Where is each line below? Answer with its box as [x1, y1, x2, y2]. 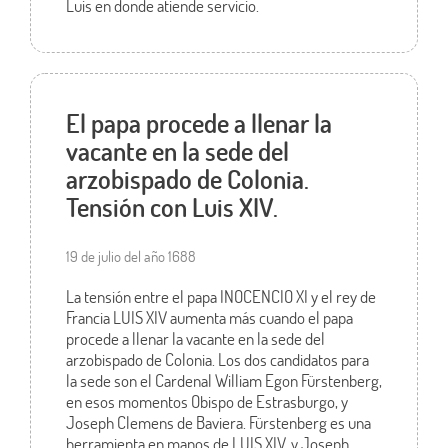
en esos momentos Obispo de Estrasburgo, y [65, 390, 348, 414]
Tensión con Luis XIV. [65, 190, 278, 225]
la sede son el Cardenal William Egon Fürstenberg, [65, 369, 382, 393]
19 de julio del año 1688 [65, 246, 196, 267]
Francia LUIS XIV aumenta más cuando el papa [65, 306, 353, 330]
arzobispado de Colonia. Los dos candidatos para [65, 348, 369, 372]
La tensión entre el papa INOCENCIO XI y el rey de [65, 285, 376, 309]
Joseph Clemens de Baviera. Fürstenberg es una [65, 411, 371, 435]
